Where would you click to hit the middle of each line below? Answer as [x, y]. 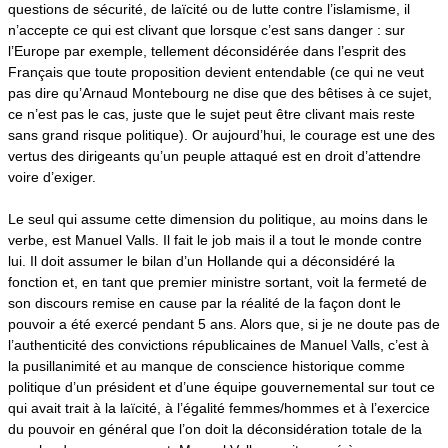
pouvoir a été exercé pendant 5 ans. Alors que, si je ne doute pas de [224, 323]
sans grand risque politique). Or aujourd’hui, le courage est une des [221, 134]
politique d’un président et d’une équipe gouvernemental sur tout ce [221, 386]
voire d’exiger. [52, 176]
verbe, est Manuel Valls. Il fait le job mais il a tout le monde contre [215, 239]
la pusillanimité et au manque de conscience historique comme [206, 365]
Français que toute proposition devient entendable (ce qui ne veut [216, 71]
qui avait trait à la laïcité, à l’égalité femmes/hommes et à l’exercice [219, 407]
